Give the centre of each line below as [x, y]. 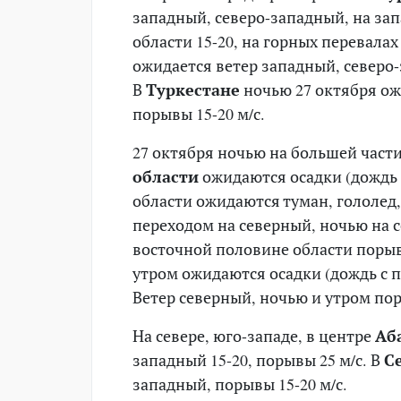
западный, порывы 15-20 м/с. [240, 384]
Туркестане [193, 89]
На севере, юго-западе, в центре [254, 335]
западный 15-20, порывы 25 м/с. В [258, 359]
